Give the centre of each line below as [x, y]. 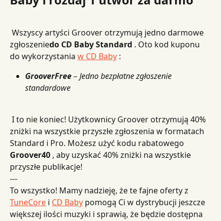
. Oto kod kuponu [167, 44]
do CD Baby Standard [91, 44]
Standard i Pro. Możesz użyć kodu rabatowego [98, 143]
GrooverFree [48, 76]
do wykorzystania [44, 56]
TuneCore [28, 203]
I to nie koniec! [39, 119]
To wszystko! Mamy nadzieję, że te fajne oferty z [100, 191]
